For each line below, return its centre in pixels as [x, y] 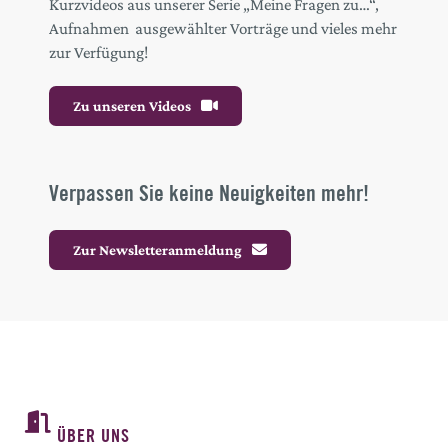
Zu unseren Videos [132, 105]
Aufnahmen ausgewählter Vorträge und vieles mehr [223, 28]
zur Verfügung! [98, 52]
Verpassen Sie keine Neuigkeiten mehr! [209, 192]
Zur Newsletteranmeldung [157, 249]
